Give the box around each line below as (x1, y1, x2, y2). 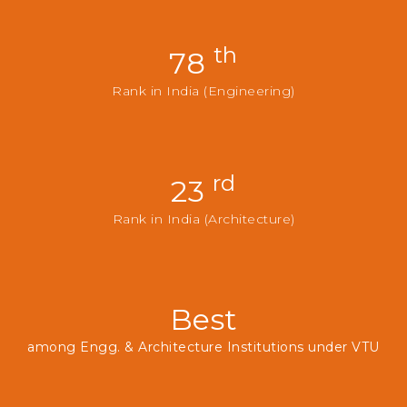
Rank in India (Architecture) (112, 210, 295, 227)
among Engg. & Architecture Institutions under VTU (27, 338, 380, 355)
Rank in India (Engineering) (112, 82, 295, 99)
